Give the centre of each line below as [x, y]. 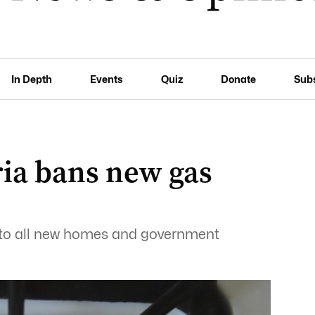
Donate [238, 79]
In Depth [32, 79]
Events [107, 79]
